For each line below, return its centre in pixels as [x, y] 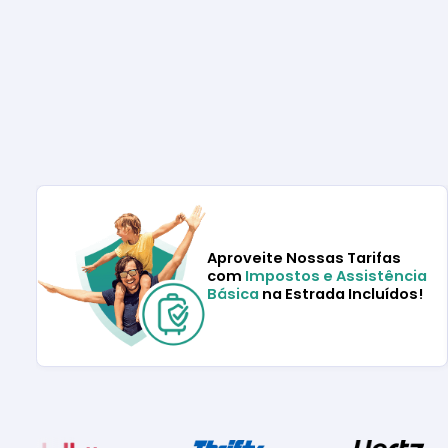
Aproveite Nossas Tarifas [303, 258]
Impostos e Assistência [335, 276]
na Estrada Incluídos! [342, 294]
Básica [234, 294]
